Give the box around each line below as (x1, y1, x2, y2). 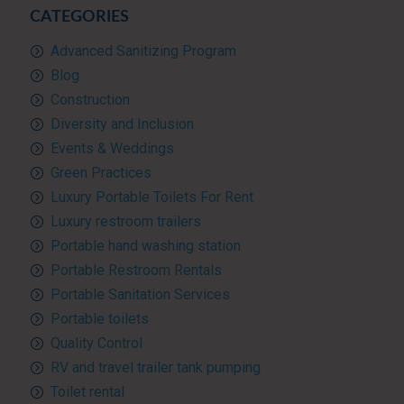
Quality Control (50, 334, 142, 352)
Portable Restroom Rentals (50, 261, 222, 279)
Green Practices (50, 163, 151, 181)
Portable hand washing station (50, 236, 241, 254)
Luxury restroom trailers (50, 212, 201, 230)
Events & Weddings (50, 139, 174, 157)
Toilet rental (50, 382, 124, 400)
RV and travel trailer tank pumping (50, 358, 261, 376)
